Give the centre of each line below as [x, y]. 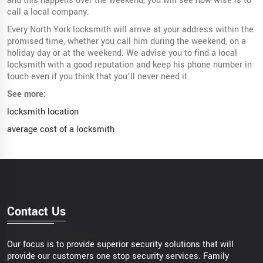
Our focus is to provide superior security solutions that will [120, 244]
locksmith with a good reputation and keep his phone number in [129, 65]
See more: [26, 94]
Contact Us [36, 211]
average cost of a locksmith [61, 129]
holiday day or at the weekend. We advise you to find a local [122, 53]
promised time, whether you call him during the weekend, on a [127, 41]
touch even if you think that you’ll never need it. [98, 76]
